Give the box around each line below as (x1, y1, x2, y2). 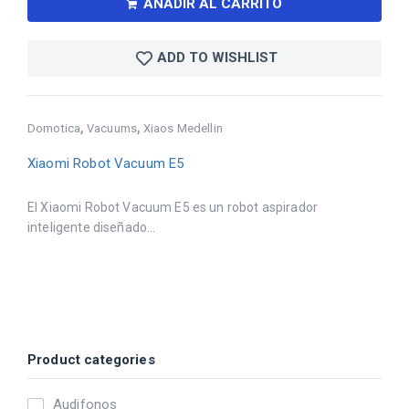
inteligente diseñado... (27, 219, 156, 235)
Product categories (27, 351, 155, 368)
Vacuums (87, 121, 137, 135)
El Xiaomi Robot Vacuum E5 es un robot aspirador (27, 199, 319, 215)
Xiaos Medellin (142, 121, 223, 135)
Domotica (27, 121, 81, 135)
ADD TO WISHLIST (157, 49, 278, 67)
